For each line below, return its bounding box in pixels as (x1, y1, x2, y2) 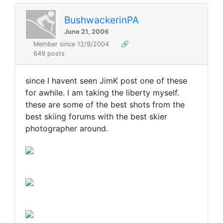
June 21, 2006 (64, 27, 109, 35)
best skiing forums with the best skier (25, 111, 167, 122)
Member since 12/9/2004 (33, 40, 111, 48)
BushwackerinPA (64, 13, 139, 26)
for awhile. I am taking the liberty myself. (25, 88, 179, 98)
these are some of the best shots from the (25, 100, 185, 110)
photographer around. (25, 123, 108, 134)
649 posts (33, 50, 65, 58)
